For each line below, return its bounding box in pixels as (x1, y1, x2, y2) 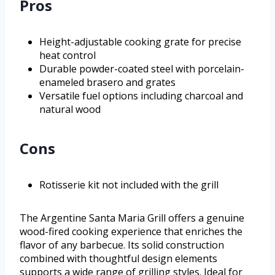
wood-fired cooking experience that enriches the (20, 225, 242, 239)
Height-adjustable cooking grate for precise (39, 35, 241, 49)
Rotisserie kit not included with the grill (39, 178, 219, 192)
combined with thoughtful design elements (20, 252, 217, 266)
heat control (39, 48, 96, 63)
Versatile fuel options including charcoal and (39, 89, 243, 103)
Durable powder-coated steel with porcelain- (39, 62, 244, 76)
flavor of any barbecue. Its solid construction (20, 238, 224, 252)
